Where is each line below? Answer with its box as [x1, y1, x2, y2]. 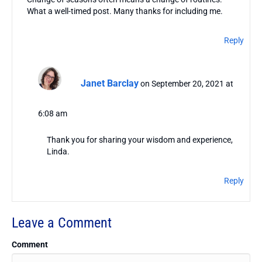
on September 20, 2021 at [140, 79, 233, 89]
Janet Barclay [80, 78, 139, 89]
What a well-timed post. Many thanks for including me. [27, 6, 223, 16]
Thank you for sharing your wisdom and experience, [46, 135, 233, 145]
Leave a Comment [12, 215, 112, 232]
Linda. [46, 147, 70, 157]
